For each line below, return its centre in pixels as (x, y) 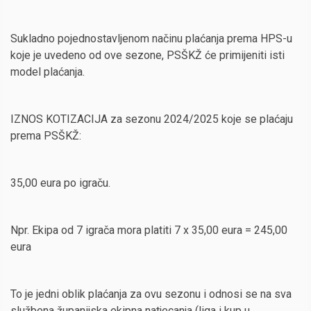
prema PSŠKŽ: (46, 136)
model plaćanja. (48, 72)
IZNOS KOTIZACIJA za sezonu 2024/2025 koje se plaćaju (152, 119)
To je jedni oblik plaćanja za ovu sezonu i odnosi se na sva (151, 294)
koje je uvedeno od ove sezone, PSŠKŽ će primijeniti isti (148, 55)
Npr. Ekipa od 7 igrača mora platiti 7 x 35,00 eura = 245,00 (149, 230)
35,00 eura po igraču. (60, 183)
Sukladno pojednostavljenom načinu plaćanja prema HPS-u (151, 39)
